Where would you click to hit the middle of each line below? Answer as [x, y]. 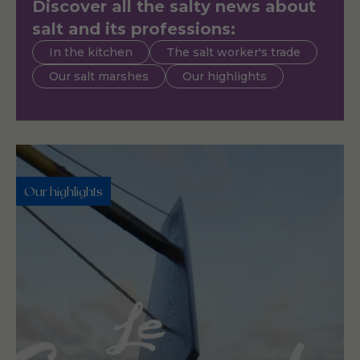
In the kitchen [91, 53]
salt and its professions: [134, 29]
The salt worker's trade [233, 53]
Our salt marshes [99, 77]
